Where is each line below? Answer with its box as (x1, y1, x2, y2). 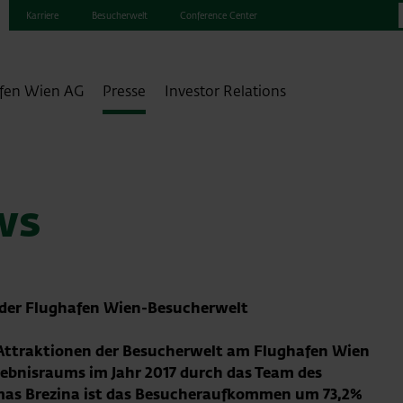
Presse (103, 82, 147, 102)
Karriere (25, 9, 58, 22)
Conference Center (180, 9, 258, 22)
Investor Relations (164, 82, 286, 102)
